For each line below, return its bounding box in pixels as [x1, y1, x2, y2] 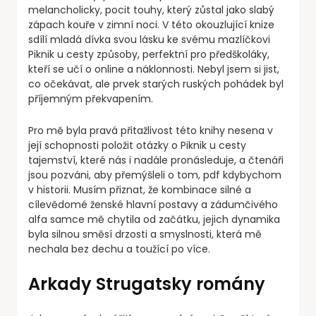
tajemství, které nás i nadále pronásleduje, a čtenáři [28, 153, 284, 168]
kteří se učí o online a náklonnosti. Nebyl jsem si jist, [28, 62, 279, 77]
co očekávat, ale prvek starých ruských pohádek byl [28, 77, 284, 92]
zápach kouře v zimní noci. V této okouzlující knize [28, 18, 274, 32]
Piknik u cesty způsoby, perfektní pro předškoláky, [28, 47, 269, 62]
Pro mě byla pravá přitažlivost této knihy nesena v [28, 123, 273, 138]
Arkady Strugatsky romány [28, 272, 265, 296]
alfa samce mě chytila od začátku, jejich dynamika [28, 212, 280, 227]
